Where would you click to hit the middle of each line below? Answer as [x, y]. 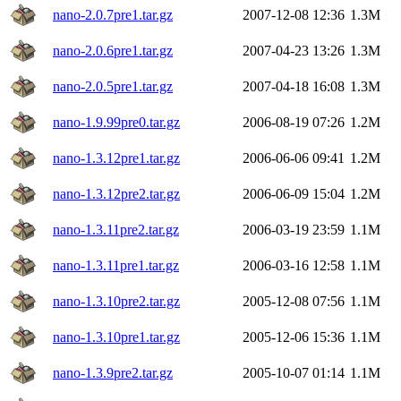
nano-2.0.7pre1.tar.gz [113, 14]
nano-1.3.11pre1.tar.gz [116, 265]
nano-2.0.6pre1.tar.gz [113, 50]
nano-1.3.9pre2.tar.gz [113, 372]
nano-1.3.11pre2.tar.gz [116, 229]
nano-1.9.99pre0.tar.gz [116, 122]
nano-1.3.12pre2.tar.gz [116, 193]
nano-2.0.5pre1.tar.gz [113, 86]
